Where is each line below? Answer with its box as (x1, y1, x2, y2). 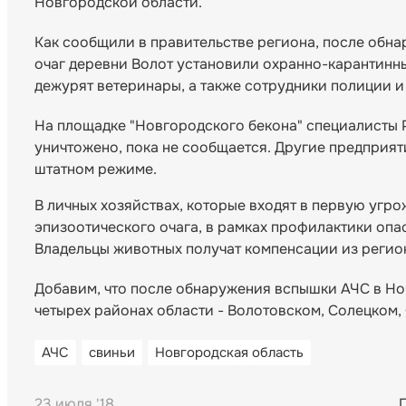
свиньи (89, 343, 135, 362)
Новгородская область (155, 343, 304, 362)
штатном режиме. (34, 159, 157, 179)
